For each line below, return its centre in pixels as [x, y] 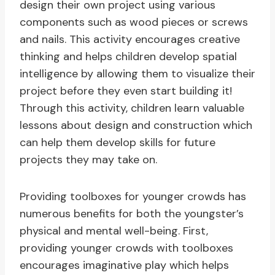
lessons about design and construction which [136, 126]
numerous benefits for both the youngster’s [132, 214]
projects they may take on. [88, 160]
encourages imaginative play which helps [124, 265]
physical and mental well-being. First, [114, 231]
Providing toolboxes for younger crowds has [133, 197]
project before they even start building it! [126, 91]
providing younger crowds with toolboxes [126, 248]
